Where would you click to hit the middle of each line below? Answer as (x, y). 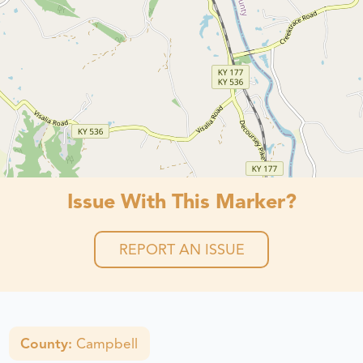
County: (49, 343)
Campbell (107, 343)
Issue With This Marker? (181, 201)
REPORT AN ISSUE (181, 250)
